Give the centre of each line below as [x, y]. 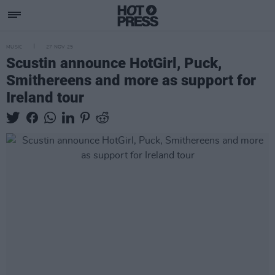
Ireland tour [45, 98]
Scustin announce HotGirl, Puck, [114, 63]
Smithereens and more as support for [131, 80]
